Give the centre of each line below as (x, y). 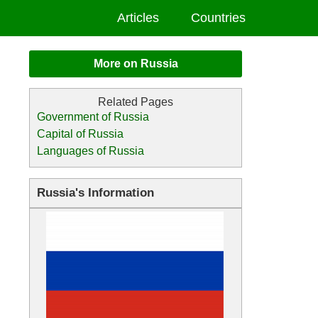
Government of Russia (93, 117)
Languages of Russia (91, 151)
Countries (218, 18)
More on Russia (136, 64)
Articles (138, 18)
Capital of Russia (80, 134)
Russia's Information (95, 193)
